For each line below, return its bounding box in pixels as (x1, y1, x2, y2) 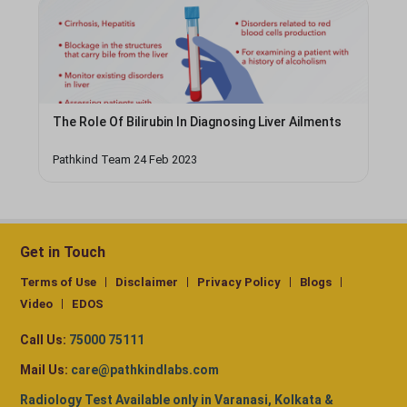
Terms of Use (20, 275, 96, 290)
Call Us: (20, 333, 66, 348)
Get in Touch (20, 243, 105, 262)
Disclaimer (115, 275, 178, 290)
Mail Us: (20, 362, 68, 378)
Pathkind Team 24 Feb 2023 (53, 153, 197, 167)
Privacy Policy (197, 275, 281, 290)
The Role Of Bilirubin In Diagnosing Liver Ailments (53, 114, 342, 130)
